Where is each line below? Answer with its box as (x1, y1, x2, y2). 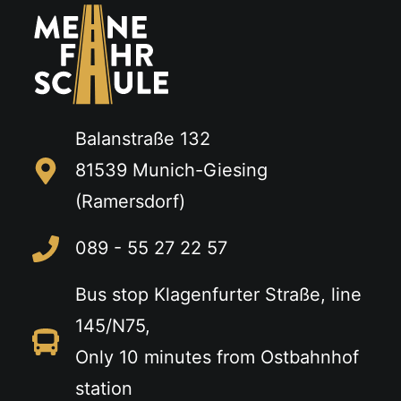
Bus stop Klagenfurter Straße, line (74, 284, 362, 306)
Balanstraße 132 (74, 128, 210, 150)
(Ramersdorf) (74, 191, 185, 213)
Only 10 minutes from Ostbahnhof (74, 346, 359, 369)
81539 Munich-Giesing (74, 159, 268, 182)
